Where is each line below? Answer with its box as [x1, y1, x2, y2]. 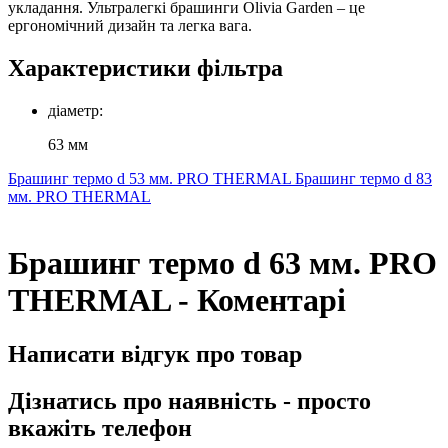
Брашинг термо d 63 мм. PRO [8, 245, 437, 282]
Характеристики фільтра [8, 54, 283, 81]
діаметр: [48, 101, 103, 119]
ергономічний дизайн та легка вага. [8, 17, 252, 34]
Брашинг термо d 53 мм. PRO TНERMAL [8, 169, 295, 187]
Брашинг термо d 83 [295, 169, 432, 187]
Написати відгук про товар [8, 340, 302, 367]
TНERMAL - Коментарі [8, 282, 346, 319]
